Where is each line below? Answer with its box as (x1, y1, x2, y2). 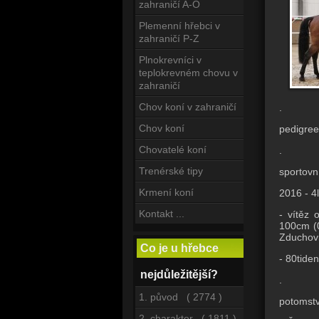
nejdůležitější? (140, 268, 218, 281)
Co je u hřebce (140, 242, 219, 254)
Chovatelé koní (139, 144, 206, 155)
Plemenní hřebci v (139, 20, 220, 31)
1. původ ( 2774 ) (139, 291, 222, 303)
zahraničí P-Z (139, 33, 199, 44)
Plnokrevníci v (139, 54, 202, 66)
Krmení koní (139, 187, 194, 198)
